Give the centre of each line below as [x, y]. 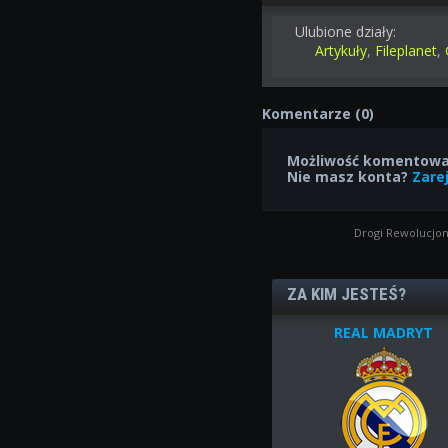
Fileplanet [406, 50]
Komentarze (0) [318, 113]
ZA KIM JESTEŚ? [347, 293]
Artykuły [341, 50]
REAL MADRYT [384, 332]
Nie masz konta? [350, 176]
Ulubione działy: [346, 31]
